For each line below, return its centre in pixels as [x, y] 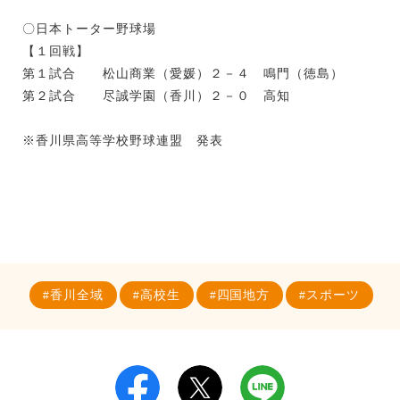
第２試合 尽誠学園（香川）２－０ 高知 [156, 95]
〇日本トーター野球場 [89, 28]
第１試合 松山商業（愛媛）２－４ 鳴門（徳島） [183, 73]
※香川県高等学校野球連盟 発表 [123, 140]
